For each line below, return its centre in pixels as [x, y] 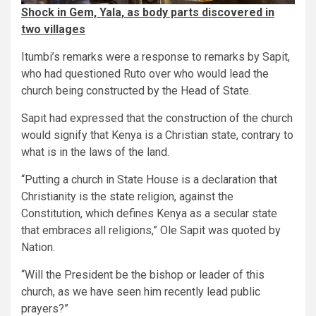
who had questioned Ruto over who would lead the [145, 73]
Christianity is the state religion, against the [127, 196]
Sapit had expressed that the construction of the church [157, 118]
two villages [53, 29]
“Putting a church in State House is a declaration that [149, 179]
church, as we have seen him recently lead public [141, 291]
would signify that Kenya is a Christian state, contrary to [157, 135]
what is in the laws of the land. [95, 152]
